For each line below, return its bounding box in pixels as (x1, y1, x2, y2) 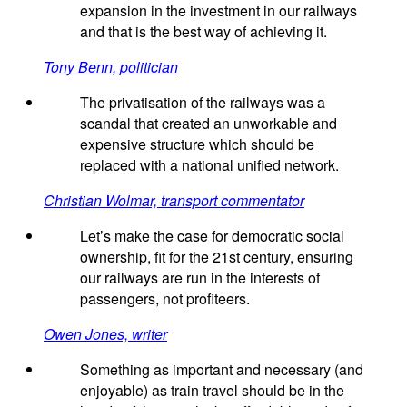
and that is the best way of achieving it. (80, 20, 327, 42)
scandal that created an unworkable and (80, 112, 337, 134)
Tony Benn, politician (44, 55, 178, 77)
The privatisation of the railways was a (80, 91, 325, 113)
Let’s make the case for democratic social (80, 224, 344, 246)
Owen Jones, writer (44, 323, 167, 344)
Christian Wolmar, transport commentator (44, 189, 304, 211)
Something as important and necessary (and (80, 358, 363, 380)
